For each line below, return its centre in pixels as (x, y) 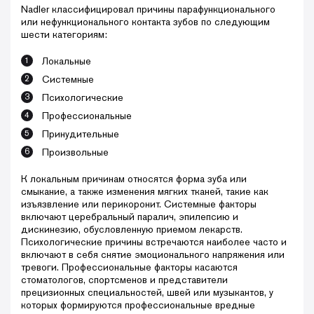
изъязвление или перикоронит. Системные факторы (139, 204)
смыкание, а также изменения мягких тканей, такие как (145, 191)
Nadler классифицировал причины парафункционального (148, 9)
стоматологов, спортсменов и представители (124, 279)
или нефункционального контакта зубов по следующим (145, 21)
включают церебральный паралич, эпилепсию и (130, 216)
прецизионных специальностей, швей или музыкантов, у (147, 292)
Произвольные (75, 152)
